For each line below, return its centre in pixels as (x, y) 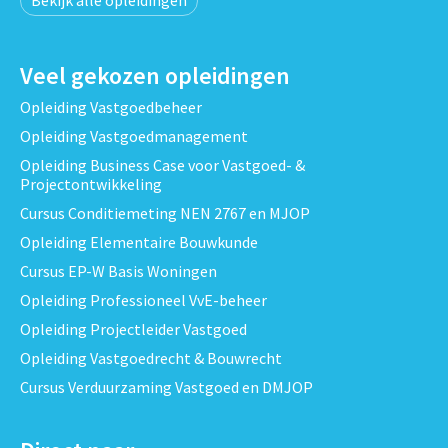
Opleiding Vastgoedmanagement (133, 135)
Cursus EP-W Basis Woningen (118, 270)
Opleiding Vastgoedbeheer (110, 106)
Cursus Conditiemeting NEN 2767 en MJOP (164, 212)
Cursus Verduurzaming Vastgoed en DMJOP (166, 386)
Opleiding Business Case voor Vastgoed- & (162, 164)
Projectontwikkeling (90, 183)
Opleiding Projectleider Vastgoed (133, 328)
